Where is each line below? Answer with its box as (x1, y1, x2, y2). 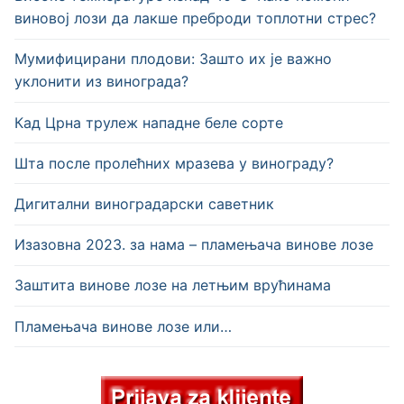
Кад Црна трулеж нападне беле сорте (14, 113, 283, 132)
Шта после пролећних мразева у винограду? (14, 153, 334, 172)
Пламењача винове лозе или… (14, 317, 232, 335)
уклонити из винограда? (14, 72, 188, 91)
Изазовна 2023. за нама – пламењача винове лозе (14, 235, 373, 254)
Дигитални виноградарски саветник (14, 195, 274, 214)
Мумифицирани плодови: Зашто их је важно (14, 50, 332, 69)
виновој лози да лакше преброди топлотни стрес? (14, 9, 376, 28)
